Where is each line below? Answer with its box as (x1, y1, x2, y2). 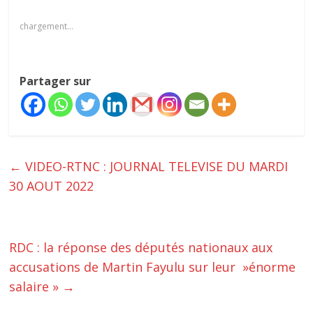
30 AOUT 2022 (9, 177, 94, 195)
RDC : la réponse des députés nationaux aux (9, 239, 273, 256)
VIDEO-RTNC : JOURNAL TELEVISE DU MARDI (22, 158, 289, 175)
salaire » (9, 278, 63, 296)
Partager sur (20, 73, 92, 89)
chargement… (20, 20, 74, 33)
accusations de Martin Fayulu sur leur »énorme (9, 259, 296, 276)
